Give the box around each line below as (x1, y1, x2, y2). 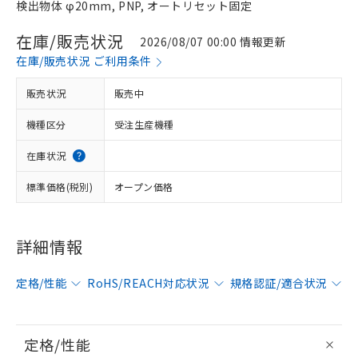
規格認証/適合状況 (229, 275, 328, 291)
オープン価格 (114, 180, 173, 193)
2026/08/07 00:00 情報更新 (140, 33, 287, 50)
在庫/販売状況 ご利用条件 (16, 53, 152, 69)
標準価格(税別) (26, 180, 93, 193)
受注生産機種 (114, 117, 174, 131)
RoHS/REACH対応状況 (87, 275, 210, 291)
